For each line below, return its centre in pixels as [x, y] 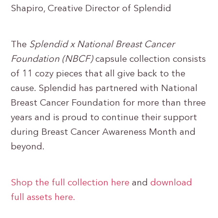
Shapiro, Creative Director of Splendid [91, 9]
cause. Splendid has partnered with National [104, 89]
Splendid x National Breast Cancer [102, 45]
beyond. [28, 147]
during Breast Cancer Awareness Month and [103, 133]
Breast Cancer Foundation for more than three [109, 103]
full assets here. [43, 198]
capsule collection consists [151, 60]
